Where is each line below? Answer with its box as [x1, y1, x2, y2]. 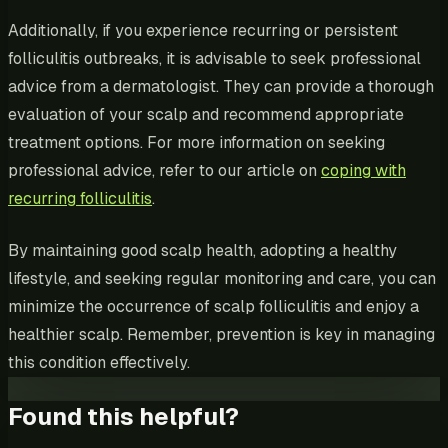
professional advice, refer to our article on [8, 159, 321, 181]
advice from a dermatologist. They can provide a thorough [8, 75, 434, 97]
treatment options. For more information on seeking [8, 131, 385, 153]
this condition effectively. [8, 351, 190, 373]
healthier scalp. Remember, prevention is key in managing [8, 323, 435, 345]
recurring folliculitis [8, 187, 152, 209]
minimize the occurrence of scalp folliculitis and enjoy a [8, 295, 419, 317]
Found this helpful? [8, 400, 239, 432]
